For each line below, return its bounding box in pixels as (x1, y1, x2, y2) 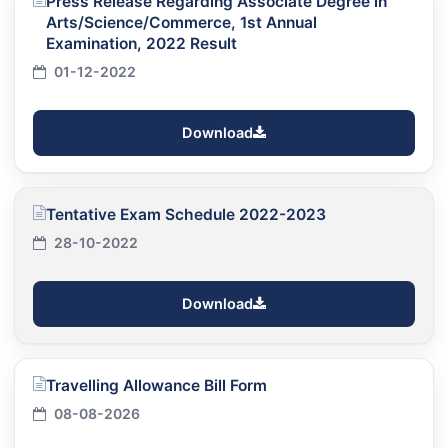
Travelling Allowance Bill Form (46, 375, 267, 395)
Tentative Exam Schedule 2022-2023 (46, 204, 326, 224)
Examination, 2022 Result (46, 33, 237, 53)
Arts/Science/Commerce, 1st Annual (46, 12, 317, 32)
